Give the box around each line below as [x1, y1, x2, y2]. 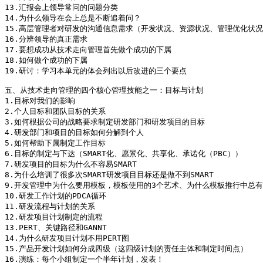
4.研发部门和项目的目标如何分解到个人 [5, 128, 144, 137]
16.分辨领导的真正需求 [5, 35, 87, 44]
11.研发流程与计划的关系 [5, 202, 95, 211]
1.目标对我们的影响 [5, 96, 75, 106]
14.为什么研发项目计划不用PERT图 [5, 234, 129, 243]
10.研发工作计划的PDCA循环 [5, 191, 106, 201]
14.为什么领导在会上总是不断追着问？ [5, 14, 141, 23]
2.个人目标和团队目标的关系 [5, 107, 106, 116]
